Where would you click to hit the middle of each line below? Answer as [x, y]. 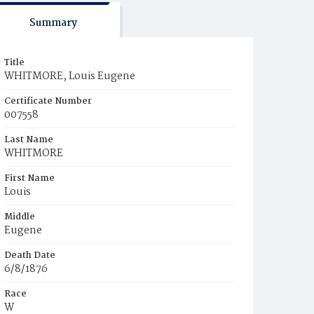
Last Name [29, 140]
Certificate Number [48, 101]
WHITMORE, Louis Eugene [70, 76]
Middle [20, 217]
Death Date [30, 255]
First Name [29, 178]
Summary [53, 23]
